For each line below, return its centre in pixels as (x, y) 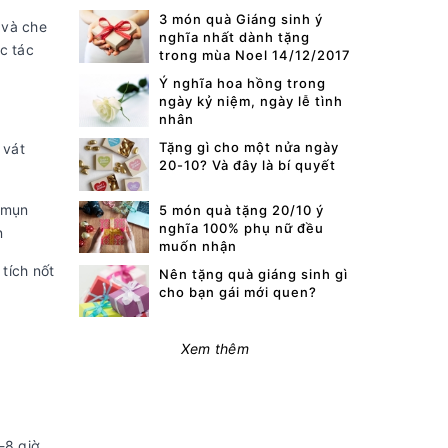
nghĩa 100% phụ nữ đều (241, 227)
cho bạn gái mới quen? (237, 291)
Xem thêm (214, 348)
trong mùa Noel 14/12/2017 (254, 55)
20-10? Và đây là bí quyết (247, 165)
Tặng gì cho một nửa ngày (248, 147)
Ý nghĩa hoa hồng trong (242, 83)
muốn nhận (197, 245)
